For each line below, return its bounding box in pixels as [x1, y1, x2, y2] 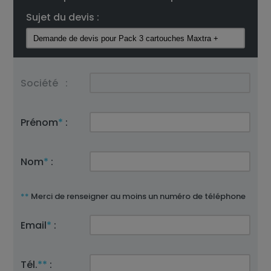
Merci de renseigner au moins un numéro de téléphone [29, 191, 246, 202]
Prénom [21, 116, 59, 129]
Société [21, 76, 59, 90]
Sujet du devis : [25, 10, 99, 24]
